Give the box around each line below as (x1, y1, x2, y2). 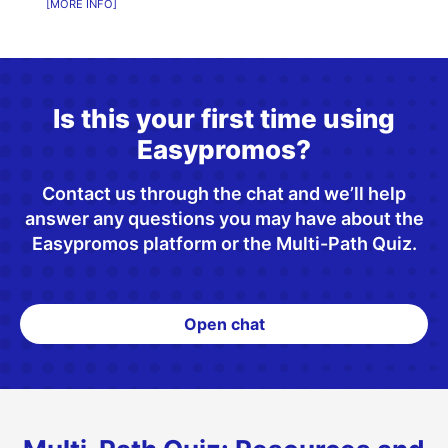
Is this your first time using (53, 103, 395, 135)
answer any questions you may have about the (24, 208, 424, 230)
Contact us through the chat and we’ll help (42, 183, 406, 205)
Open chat (183, 314, 265, 335)
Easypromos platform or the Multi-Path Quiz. (31, 233, 417, 255)
